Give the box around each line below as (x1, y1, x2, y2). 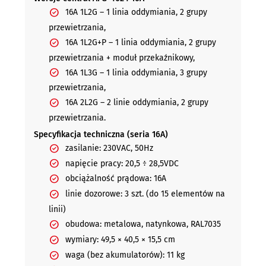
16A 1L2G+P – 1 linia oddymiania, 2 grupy (65, 37, 216, 47)
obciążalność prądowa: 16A (65, 173, 166, 184)
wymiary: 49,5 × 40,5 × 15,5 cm (65, 234, 175, 245)
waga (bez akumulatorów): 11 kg (65, 249, 185, 260)
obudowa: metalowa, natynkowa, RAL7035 (65, 219, 221, 230)
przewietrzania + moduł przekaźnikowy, (48, 52, 195, 63)
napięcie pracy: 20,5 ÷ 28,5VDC (65, 158, 179, 169)
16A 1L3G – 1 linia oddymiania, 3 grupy (65, 67, 207, 78)
